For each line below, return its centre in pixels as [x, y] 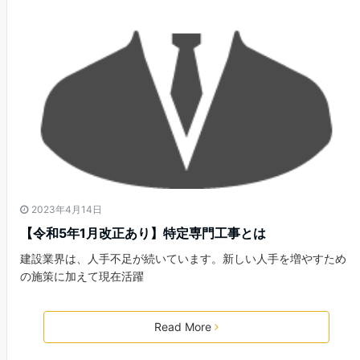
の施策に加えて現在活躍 [82, 276]
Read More [182, 327]
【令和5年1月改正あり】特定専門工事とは [143, 233]
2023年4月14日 [67, 209]
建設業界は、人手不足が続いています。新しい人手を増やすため [183, 258]
